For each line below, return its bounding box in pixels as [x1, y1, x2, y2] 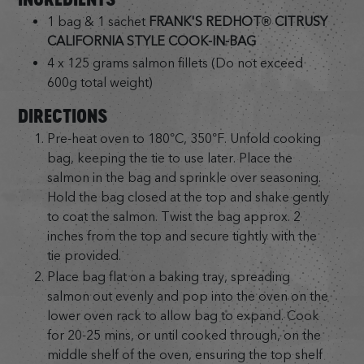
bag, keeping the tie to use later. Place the [46, 149, 292, 166]
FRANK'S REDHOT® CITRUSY [148, 14, 327, 30]
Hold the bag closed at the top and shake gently [46, 188, 329, 205]
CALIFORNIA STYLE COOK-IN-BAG [46, 33, 256, 50]
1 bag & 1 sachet [46, 14, 149, 30]
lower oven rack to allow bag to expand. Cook [46, 308, 319, 324]
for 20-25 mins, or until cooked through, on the [46, 327, 321, 344]
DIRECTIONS [18, 102, 109, 128]
